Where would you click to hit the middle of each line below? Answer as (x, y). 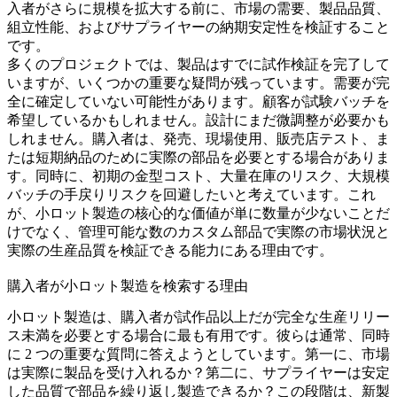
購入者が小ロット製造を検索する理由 (128, 286)
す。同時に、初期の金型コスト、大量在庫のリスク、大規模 (198, 175)
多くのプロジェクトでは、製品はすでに (135, 64)
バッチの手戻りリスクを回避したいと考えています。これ (191, 194)
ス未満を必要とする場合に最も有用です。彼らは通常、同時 (198, 336)
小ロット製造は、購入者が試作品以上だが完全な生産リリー (198, 317)
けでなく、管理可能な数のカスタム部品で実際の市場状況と (198, 231)
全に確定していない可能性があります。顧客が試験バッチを (198, 101)
